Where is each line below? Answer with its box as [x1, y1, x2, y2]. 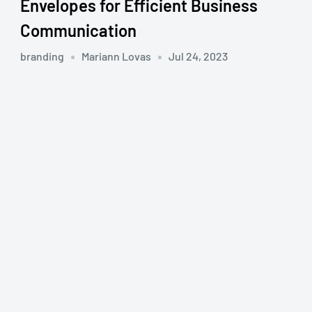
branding [20, 49, 64, 63]
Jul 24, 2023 [169, 49, 228, 63]
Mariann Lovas [81, 49, 151, 63]
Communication [20, 19, 136, 40]
